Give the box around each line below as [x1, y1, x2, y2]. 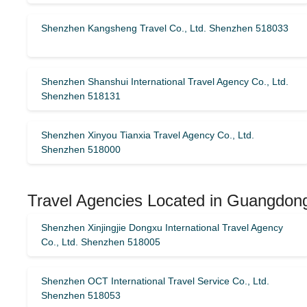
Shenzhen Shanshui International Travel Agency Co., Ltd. [41, 76, 288, 87]
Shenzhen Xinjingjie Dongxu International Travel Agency [41, 222, 283, 233]
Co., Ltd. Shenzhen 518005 [41, 236, 160, 247]
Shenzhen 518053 [41, 290, 121, 301]
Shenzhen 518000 [41, 144, 121, 155]
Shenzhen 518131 [41, 90, 121, 101]
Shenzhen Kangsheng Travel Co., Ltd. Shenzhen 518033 [41, 23, 288, 34]
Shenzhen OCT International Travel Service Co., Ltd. [41, 275, 269, 286]
